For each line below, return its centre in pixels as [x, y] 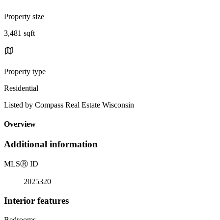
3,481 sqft [19, 33]
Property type [25, 71]
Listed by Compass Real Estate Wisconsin [69, 105]
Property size [24, 16]
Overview [20, 124]
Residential [21, 88]
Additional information [51, 144]
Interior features [36, 200]
